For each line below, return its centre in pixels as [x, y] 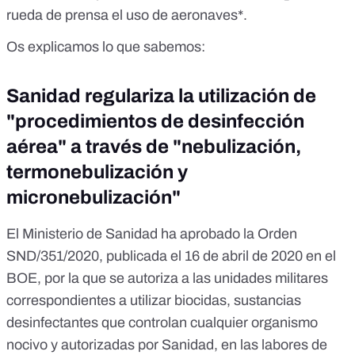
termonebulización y [97, 172]
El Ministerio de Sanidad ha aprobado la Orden [152, 234]
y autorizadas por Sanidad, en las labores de [187, 345]
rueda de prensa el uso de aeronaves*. [127, 15]
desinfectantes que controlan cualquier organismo [162, 323]
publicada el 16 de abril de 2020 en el [221, 256]
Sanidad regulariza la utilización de [161, 96]
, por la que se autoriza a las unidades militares [183, 279]
